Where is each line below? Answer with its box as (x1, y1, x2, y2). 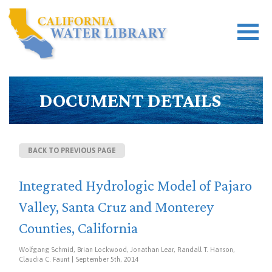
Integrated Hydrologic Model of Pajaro (19, 177, 252, 194)
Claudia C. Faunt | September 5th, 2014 (19, 256, 138, 263)
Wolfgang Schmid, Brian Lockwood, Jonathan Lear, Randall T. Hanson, (19, 246, 235, 253)
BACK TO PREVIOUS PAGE (28, 146, 116, 155)
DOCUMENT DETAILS (39, 89, 221, 111)
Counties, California (19, 220, 138, 236)
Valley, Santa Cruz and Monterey (19, 199, 214, 215)
